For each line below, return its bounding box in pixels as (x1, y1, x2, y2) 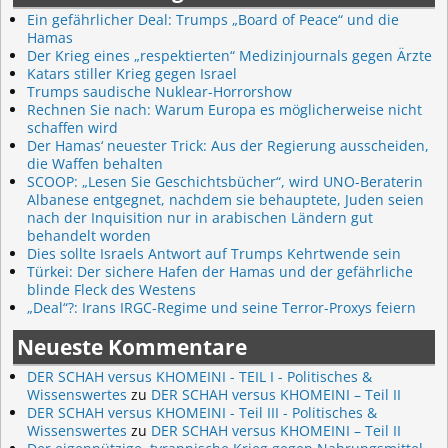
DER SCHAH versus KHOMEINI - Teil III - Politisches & (27, 402, 377, 422)
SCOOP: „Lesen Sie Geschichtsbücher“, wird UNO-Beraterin (27, 171, 423, 191)
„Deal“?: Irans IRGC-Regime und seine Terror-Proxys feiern (27, 297, 416, 317)
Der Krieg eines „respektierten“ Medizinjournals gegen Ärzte (27, 45, 432, 65)
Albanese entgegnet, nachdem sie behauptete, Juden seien (27, 189, 424, 209)
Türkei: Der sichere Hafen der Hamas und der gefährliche (27, 261, 413, 281)
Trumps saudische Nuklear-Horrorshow (27, 81, 292, 101)
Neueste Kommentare (17, 332, 247, 361)
